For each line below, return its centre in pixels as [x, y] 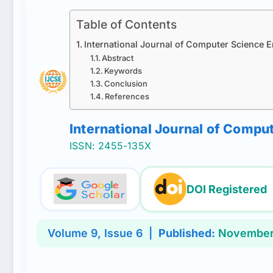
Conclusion [126, 83]
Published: [187, 233]
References [127, 96]
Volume [69, 233]
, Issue [117, 233]
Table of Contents [126, 25]
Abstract [118, 58]
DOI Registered [227, 189]
